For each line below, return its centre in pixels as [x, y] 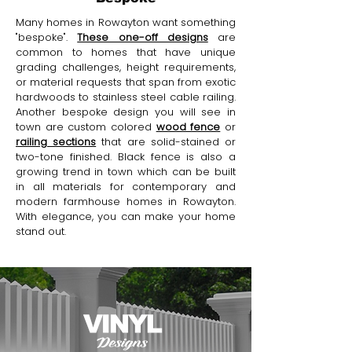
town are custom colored [86, 127]
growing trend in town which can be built [126, 172]
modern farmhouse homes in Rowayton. [126, 202]
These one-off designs [143, 37]
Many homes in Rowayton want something [126, 22]
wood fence [188, 127]
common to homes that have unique [126, 52]
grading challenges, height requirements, [126, 67]
